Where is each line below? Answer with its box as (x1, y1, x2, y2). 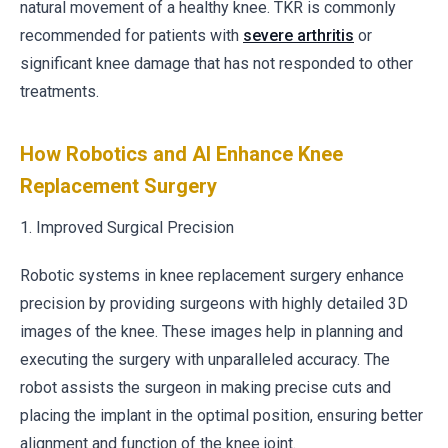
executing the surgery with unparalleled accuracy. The (20, 350, 390, 369)
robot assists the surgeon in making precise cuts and (20, 378, 391, 397)
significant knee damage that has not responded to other (20, 54, 413, 73)
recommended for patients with (20, 26, 243, 45)
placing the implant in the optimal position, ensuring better (20, 406, 423, 425)
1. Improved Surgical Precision (20, 218, 234, 237)
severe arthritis (243, 26, 354, 45)
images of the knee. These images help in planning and (20, 322, 403, 341)
